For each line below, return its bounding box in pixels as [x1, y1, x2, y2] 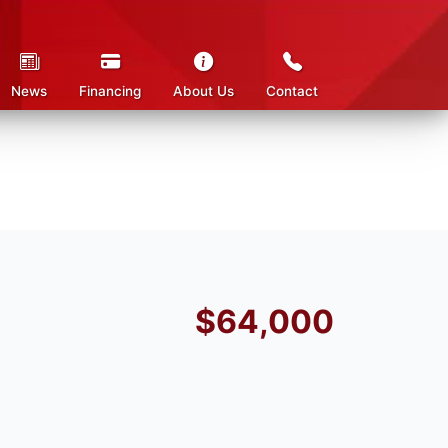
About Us [173, 83, 234, 99]
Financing [79, 83, 141, 99]
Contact [266, 83, 318, 99]
